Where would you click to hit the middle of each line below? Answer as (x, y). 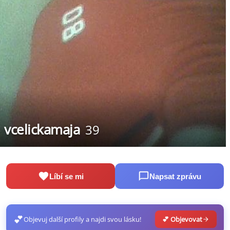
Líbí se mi (66, 176)
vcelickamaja (42, 130)
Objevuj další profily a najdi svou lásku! (82, 219)
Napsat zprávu (175, 176)
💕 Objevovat (182, 219)
